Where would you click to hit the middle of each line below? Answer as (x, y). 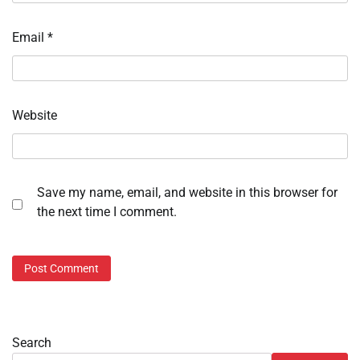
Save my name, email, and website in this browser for (187, 193)
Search (32, 342)
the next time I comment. (107, 212)
